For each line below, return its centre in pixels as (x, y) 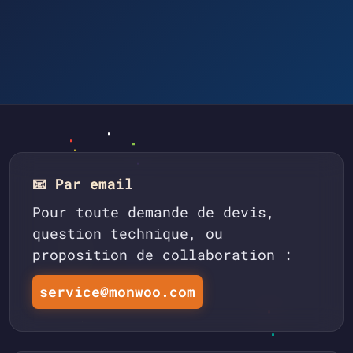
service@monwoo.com (117, 292)
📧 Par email (83, 184)
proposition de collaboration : (162, 255)
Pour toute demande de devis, (154, 213)
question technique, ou (128, 234)
